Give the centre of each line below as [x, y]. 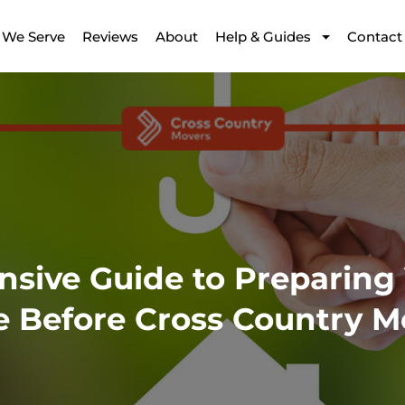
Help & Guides [263, 36]
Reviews [110, 36]
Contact [375, 36]
